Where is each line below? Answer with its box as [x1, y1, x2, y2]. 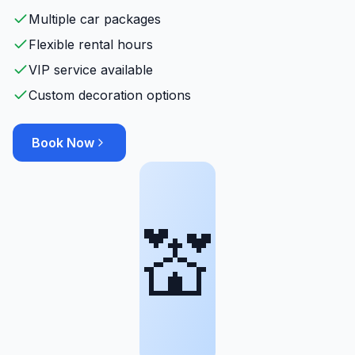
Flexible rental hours [29, 36, 153, 52]
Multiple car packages [29, 11, 161, 27]
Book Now [32, 135, 94, 151]
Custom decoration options [29, 87, 191, 103]
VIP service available [29, 62, 153, 78]
